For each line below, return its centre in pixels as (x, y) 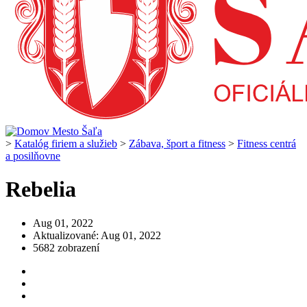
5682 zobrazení (66, 247)
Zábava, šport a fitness (177, 143)
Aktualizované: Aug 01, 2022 (97, 235)
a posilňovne (33, 156)
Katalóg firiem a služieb (66, 143)
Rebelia (41, 189)
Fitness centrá (267, 143)
